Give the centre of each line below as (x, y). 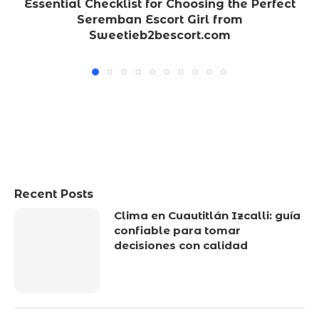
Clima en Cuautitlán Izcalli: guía (207, 216)
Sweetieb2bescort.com (159, 36)
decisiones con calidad (181, 246)
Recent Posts (54, 194)
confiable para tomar (177, 231)
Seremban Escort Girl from (159, 20)
